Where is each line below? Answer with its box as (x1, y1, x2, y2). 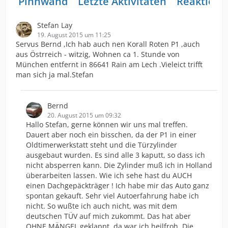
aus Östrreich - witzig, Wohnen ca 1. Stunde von (16, 49, 180, 59)
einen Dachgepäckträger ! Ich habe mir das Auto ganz (26, 180, 209, 190)
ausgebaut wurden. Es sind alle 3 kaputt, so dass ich (26, 150, 205, 160)
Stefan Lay (37, 20, 72, 30)
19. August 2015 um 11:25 (37, 30, 111, 39)
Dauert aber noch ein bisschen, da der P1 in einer (26, 129, 196, 139)
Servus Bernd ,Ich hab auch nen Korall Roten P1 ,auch (16, 39, 200, 49)
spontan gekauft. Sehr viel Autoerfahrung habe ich (26, 190, 199, 201)
